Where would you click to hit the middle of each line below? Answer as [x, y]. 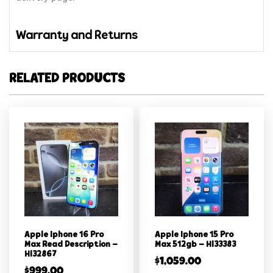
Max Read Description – [71, 245]
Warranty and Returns [76, 36]
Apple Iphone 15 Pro [194, 235]
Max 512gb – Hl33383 [195, 245]
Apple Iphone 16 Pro [64, 235]
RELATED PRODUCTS [67, 79]
